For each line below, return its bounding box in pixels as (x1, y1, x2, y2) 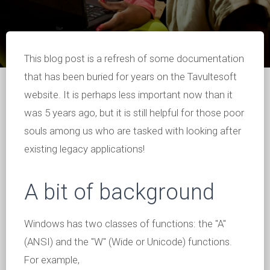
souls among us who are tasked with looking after (24, 125, 241, 137)
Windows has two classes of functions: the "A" (24, 218, 226, 230)
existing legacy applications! (24, 143, 145, 155)
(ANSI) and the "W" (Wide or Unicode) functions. (24, 236, 232, 248)
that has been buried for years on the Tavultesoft (24, 71, 237, 83)
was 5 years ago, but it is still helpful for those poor (24, 107, 244, 119)
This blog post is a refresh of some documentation (24, 52, 244, 64)
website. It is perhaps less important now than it (24, 89, 233, 101)
